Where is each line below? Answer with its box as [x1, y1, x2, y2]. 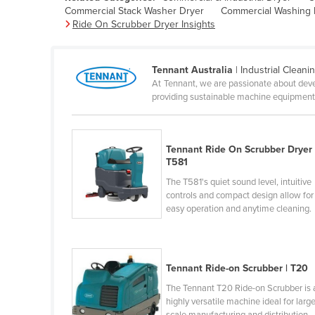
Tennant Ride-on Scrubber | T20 [166, 262, 309, 274]
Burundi [80, 298, 115, 311]
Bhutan [80, 96, 112, 108]
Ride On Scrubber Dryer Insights [72, 18, 215, 30]
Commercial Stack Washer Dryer [65, 4, 204, 17]
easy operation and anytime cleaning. [166, 202, 312, 214]
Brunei [80, 208, 109, 221]
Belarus [80, 6, 114, 18]
